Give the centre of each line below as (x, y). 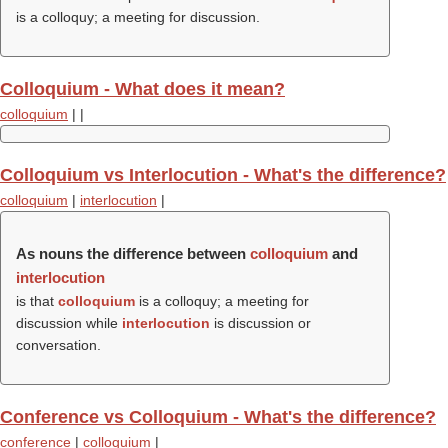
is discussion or (260, 323)
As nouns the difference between (133, 253)
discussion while (69, 323)
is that (37, 301)
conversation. (58, 345)
